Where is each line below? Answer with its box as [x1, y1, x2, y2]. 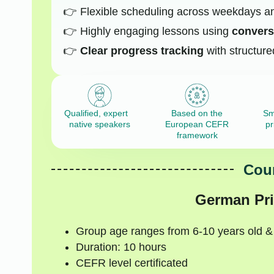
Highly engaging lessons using [80, 25, 232, 38]
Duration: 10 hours [75, 240, 166, 253]
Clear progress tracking [80, 45, 204, 57]
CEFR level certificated [75, 256, 188, 269]
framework [176, 130, 218, 141]
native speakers [69, 119, 131, 130]
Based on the [171, 108, 223, 119]
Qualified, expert [64, 108, 136, 119]
